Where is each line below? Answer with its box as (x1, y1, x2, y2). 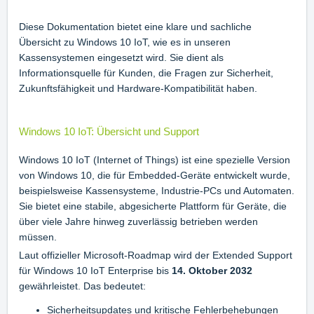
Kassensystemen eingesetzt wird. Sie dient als (19, 52, 224, 64)
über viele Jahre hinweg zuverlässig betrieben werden (19, 216, 258, 228)
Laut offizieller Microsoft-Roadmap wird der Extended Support (19, 250, 292, 261)
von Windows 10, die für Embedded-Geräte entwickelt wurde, (19, 170, 290, 182)
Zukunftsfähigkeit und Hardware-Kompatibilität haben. (19, 83, 257, 95)
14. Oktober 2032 (172, 265, 252, 277)
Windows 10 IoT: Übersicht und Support (19, 125, 199, 138)
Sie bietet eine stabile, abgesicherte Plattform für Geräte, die (19, 200, 287, 212)
